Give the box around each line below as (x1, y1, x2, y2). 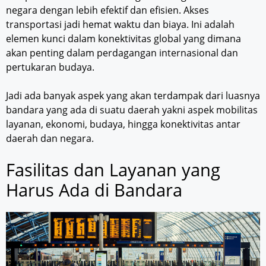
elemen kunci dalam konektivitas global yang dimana (6, 32, 241, 46)
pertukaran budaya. (6, 61, 94, 74)
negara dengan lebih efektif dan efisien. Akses (6, 4, 209, 17)
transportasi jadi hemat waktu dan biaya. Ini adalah (6, 18, 235, 31)
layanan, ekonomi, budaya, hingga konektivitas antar (6, 118, 240, 131)
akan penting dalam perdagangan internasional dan (6, 46, 238, 60)
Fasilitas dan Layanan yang (6, 158, 220, 182)
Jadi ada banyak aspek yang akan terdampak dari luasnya (6, 89, 260, 103)
